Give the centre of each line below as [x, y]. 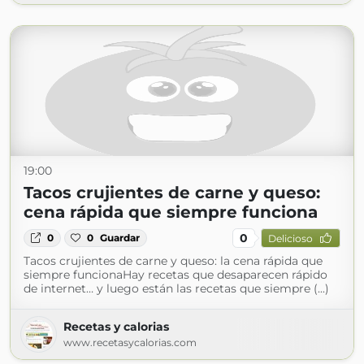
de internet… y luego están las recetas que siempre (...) [176, 288]
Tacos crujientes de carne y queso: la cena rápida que [173, 261]
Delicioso [290, 238]
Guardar [120, 238]
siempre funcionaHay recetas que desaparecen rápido [175, 275]
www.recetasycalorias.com [130, 342]
